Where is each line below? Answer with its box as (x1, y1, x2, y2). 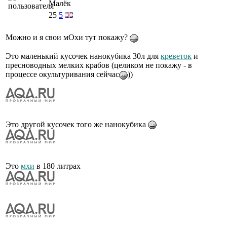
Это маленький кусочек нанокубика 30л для (6, 51, 161, 60)
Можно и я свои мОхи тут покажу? (6, 32, 130, 42)
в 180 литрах (34, 162, 81, 171)
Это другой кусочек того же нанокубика (6, 120, 148, 129)
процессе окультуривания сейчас (6, 69, 119, 79)
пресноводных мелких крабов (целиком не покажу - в (6, 60, 192, 69)
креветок (161, 51, 192, 60)
